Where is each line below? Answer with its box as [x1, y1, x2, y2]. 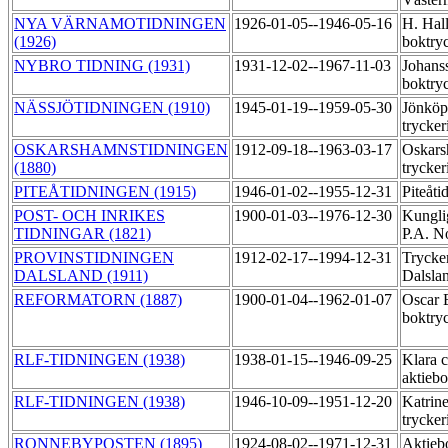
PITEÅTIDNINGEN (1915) [14, 183, 196, 201]
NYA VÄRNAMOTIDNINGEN [14, 15, 226, 33]
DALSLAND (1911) [14, 267, 148, 285]
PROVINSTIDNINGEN [14, 249, 174, 267]
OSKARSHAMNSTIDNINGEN [14, 141, 228, 159]
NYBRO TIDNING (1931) [14, 57, 190, 75]
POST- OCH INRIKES [14, 207, 165, 225]
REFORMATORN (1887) [14, 291, 182, 309]
